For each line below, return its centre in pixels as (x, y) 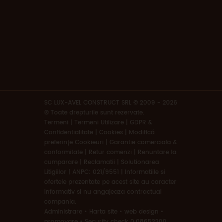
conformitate (63, 152)
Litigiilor (55, 172)
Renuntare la (157, 152)
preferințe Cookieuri (74, 142)
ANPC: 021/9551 (96, 172)
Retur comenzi (110, 152)
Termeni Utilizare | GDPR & (113, 122)
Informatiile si (145, 172)
